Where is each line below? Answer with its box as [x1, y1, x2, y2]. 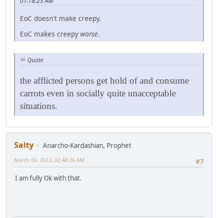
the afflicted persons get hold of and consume [20, 75, 189, 86]
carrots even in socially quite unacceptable [20, 88, 176, 98]
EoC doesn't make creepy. [20, 14, 101, 23]
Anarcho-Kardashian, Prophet [43, 141, 131, 150]
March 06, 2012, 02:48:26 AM [14, 156, 85, 163]
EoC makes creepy [20, 29, 80, 39]
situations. [20, 101, 57, 111]
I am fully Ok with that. [15, 174, 82, 183]
